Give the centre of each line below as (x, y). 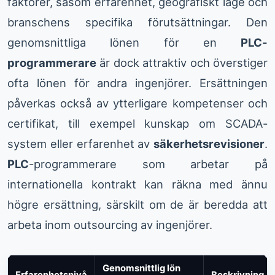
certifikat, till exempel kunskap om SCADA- (137, 124)
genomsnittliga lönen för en (124, 43)
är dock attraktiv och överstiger (182, 63)
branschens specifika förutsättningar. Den (137, 22)
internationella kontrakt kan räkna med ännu (137, 184)
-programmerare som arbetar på (148, 164)
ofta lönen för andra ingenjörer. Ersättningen (137, 83)
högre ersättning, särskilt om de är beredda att (137, 205)
